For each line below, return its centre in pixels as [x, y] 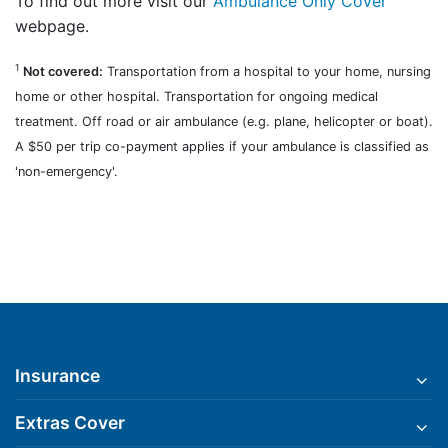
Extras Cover [70, 423]
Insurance [57, 376]
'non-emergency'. [66, 172]
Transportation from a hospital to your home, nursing [267, 72]
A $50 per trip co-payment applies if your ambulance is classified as [222, 147]
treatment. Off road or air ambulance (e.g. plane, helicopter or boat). [224, 122]
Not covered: [63, 72]
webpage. [52, 25]
